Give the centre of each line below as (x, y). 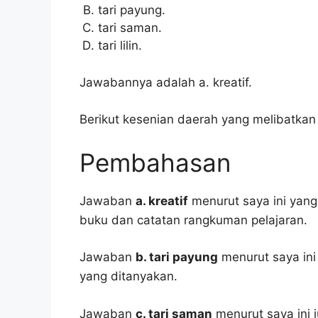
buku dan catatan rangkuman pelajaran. (193, 220)
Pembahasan (155, 162)
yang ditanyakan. (128, 276)
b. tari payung (177, 257)
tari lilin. (120, 46)
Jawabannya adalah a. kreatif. (166, 82)
